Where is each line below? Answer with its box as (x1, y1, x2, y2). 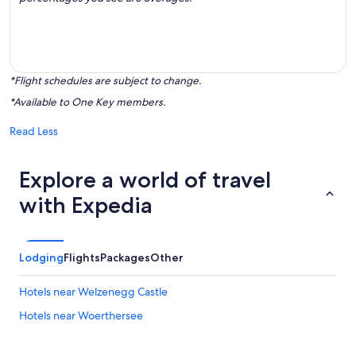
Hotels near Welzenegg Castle (19, 284, 168, 299)
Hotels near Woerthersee (19, 308, 143, 323)
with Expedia (19, 192, 153, 219)
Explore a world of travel (19, 166, 271, 193)
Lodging (19, 250, 64, 265)
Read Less (10, 124, 58, 138)
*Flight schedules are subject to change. (10, 74, 201, 87)
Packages (100, 250, 150, 265)
